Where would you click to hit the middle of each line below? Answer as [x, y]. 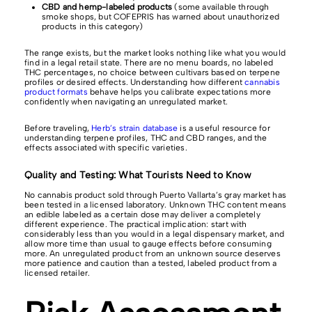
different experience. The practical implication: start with [136, 224]
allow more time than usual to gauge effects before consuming [148, 243]
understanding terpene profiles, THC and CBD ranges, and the [146, 138]
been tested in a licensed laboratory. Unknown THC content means [156, 204]
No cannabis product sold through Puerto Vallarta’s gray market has [155, 195]
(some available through [221, 7]
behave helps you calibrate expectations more [179, 92]
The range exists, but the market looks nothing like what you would [155, 53]
